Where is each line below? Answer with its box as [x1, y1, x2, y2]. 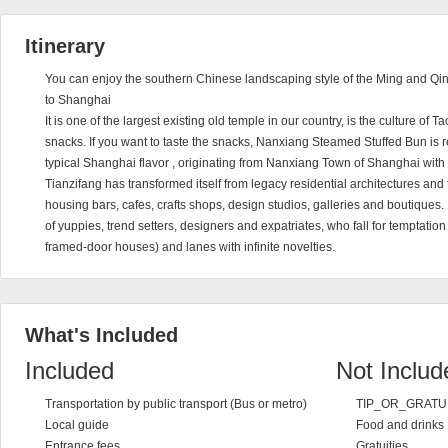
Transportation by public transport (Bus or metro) [45, 397, 307, 411]
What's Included [25, 324, 178, 346]
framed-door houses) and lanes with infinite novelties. [45, 240, 335, 254]
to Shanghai [45, 93, 111, 107]
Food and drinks [356, 418, 444, 432]
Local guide [45, 418, 109, 432]
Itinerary [25, 35, 105, 57]
